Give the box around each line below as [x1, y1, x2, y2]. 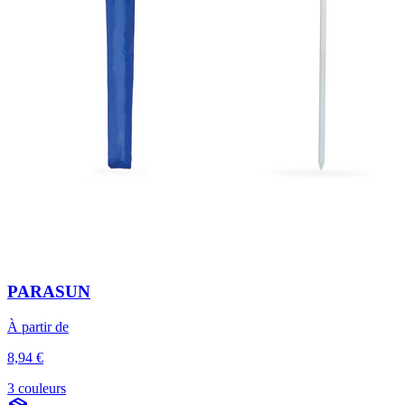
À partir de [7, 319, 69, 335]
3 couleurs [7, 381, 66, 397]
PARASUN [7, 282, 90, 302]
